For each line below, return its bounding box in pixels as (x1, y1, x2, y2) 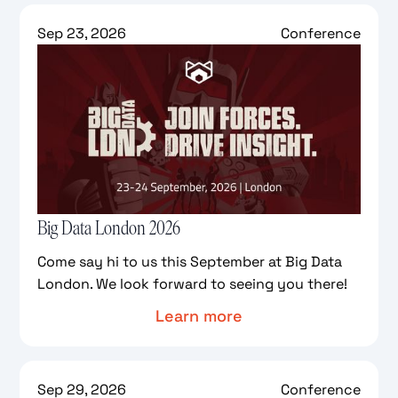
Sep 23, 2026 (37, 23, 127, 43)
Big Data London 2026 (37, 217, 181, 239)
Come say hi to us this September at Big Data (37, 251, 343, 271)
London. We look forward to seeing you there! (37, 274, 348, 293)
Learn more (155, 305, 243, 326)
